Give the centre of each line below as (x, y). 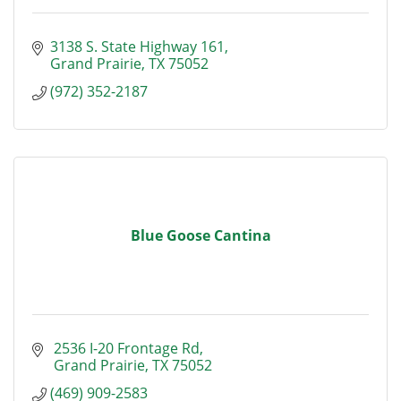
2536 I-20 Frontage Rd (125, 348)
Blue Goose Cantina (200, 235)
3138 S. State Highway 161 (137, 47)
